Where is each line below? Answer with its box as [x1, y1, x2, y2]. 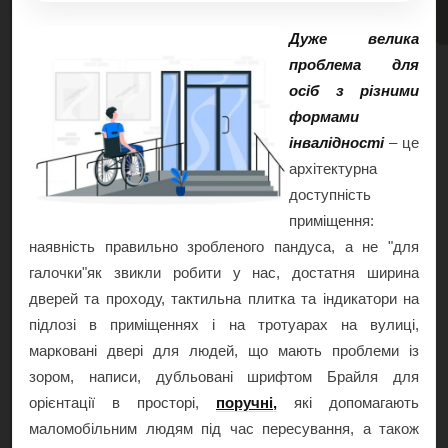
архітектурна [289, 160, 377, 177]
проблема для [289, 56, 419, 73]
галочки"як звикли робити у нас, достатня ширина [29, 264, 419, 281]
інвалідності [289, 134, 389, 151]
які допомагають [277, 394, 419, 411]
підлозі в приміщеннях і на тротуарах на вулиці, [29, 316, 419, 333]
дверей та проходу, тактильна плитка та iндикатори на [29, 290, 419, 307]
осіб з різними [289, 82, 419, 99]
